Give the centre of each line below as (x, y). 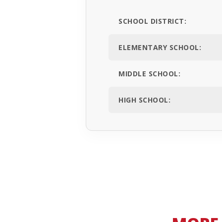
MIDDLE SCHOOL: (149, 74)
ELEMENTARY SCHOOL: (160, 48)
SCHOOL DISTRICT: (152, 21)
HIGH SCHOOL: (144, 100)
